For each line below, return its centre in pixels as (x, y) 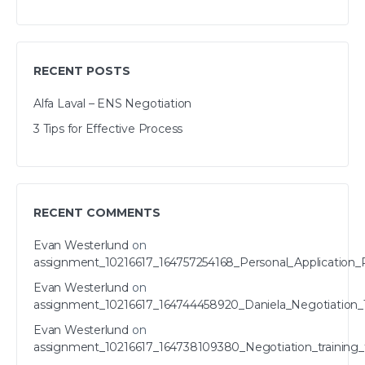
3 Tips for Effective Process (108, 129)
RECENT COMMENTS (97, 213)
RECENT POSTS (82, 71)
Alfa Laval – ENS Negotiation (113, 103)
